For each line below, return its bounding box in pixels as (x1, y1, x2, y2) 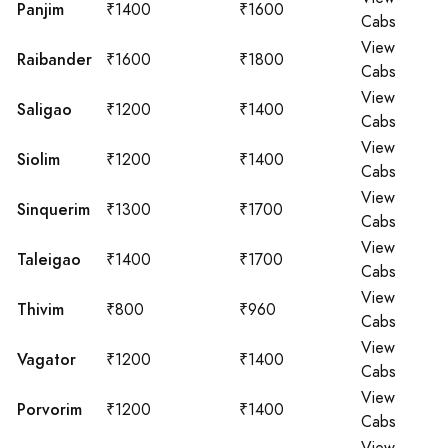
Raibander (17, 48, 92, 71)
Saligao (17, 98, 72, 121)
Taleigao (17, 248, 81, 271)
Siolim (17, 148, 60, 171)
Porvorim (17, 398, 82, 421)
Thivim (17, 298, 64, 321)
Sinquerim (17, 198, 90, 221)
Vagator (17, 348, 76, 371)
